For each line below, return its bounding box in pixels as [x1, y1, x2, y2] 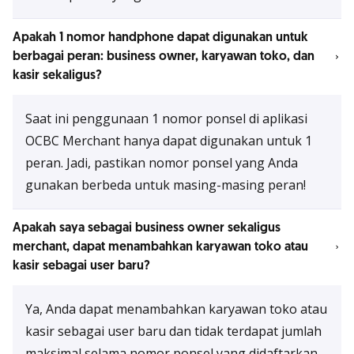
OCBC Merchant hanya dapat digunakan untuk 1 [25, 132, 312, 149]
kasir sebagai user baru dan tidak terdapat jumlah [25, 322, 322, 340]
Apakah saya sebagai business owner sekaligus [13, 220, 281, 236]
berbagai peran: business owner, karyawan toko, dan [13, 48, 314, 65]
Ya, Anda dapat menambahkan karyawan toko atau [25, 300, 327, 318]
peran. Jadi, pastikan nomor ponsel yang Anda [25, 154, 298, 171]
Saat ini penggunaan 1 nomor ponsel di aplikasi [25, 110, 307, 127]
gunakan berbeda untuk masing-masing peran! [25, 176, 306, 194]
